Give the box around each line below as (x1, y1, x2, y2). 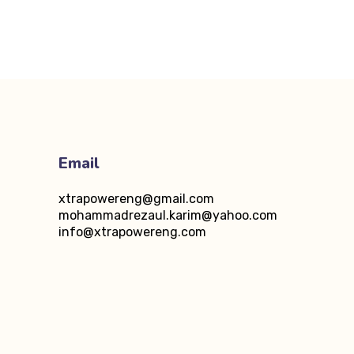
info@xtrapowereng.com (58, 224, 206, 240)
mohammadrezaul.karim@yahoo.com (58, 208, 277, 224)
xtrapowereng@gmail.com (58, 191, 214, 207)
